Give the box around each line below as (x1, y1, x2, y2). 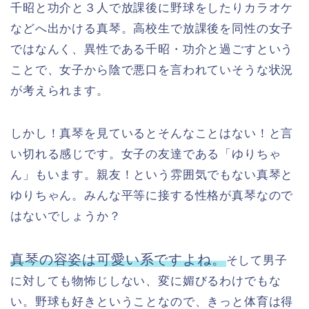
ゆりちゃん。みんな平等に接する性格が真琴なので (10, 189, 294, 203)
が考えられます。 (10, 84, 109, 98)
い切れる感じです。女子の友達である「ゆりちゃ (10, 148, 281, 161)
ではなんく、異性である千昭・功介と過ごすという (10, 43, 294, 57)
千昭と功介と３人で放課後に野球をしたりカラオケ (10, 1, 294, 15)
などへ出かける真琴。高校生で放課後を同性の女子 (10, 22, 294, 36)
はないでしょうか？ (10, 210, 121, 223)
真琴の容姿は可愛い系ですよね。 (10, 252, 226, 268)
